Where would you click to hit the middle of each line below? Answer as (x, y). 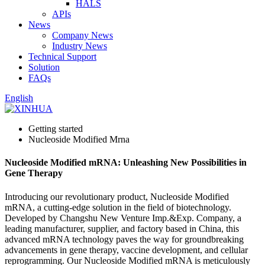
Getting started (56, 129)
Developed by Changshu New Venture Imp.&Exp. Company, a (123, 218)
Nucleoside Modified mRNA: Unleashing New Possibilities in (126, 163)
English (19, 98)
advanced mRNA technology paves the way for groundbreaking (124, 239)
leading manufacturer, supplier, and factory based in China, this (122, 228)
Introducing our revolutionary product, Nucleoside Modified (117, 196)
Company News (83, 35)
